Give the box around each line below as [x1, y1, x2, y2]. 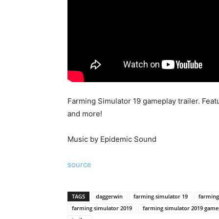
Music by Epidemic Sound [67, 134, 156, 144]
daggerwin [96, 193, 123, 200]
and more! [67, 109, 102, 118]
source [67, 160, 91, 169]
